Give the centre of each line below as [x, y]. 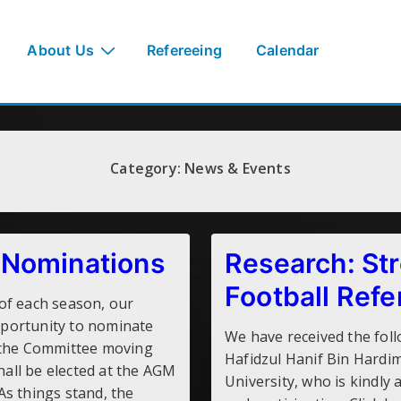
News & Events [238, 169]
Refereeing [185, 51]
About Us [61, 51]
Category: [148, 169]
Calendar [288, 51]
